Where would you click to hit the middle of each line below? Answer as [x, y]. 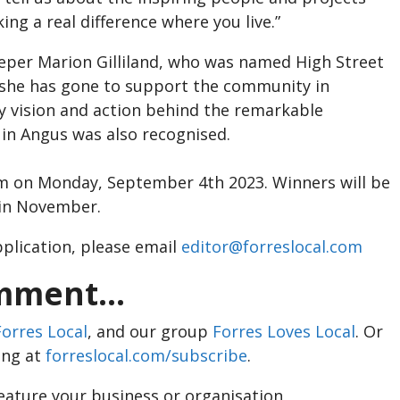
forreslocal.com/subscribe [146, 356]
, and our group [150, 332]
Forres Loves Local [284, 332]
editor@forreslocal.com [272, 247]
